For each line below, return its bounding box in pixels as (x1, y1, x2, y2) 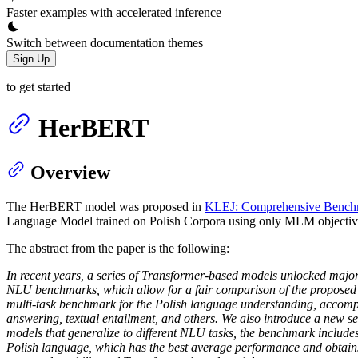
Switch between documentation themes (6, 35, 203, 50)
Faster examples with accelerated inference (6, 5, 221, 19)
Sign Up (13, 52, 50, 65)
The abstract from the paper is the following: (6, 241, 229, 256)
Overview (30, 162, 110, 184)
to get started (6, 79, 70, 93)
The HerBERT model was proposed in (6, 200, 205, 214)
